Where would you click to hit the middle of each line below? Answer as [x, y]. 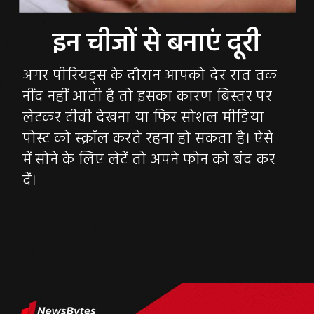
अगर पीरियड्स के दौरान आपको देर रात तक [150, 76]
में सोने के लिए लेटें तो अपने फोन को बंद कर [149, 160]
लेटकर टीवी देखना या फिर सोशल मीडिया [143, 118]
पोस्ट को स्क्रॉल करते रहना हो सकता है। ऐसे [148, 139]
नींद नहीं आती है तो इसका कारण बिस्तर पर [147, 97]
